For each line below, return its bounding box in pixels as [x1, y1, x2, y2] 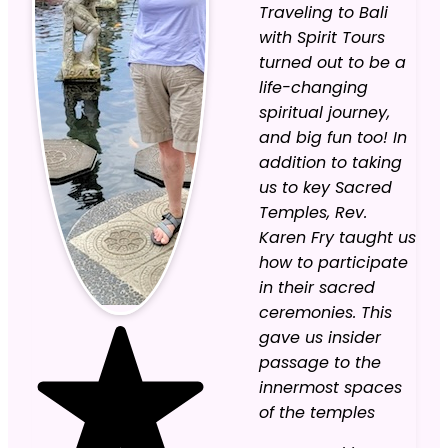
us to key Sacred [259, 175, 392, 199]
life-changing [259, 75, 368, 99]
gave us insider [259, 325, 381, 349]
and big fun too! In [259, 125, 407, 149]
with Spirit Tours [259, 25, 385, 49]
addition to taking [259, 150, 402, 174]
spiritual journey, [259, 100, 390, 124]
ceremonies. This [259, 300, 392, 324]
